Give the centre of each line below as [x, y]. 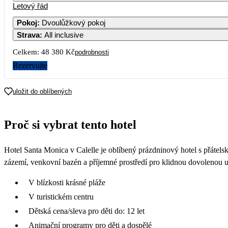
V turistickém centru [61, 196]
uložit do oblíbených [42, 91]
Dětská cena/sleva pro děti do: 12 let [87, 211]
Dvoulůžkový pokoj [74, 22]
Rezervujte [30, 65]
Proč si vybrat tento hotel [70, 124]
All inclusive [64, 35]
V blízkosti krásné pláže [67, 182]
